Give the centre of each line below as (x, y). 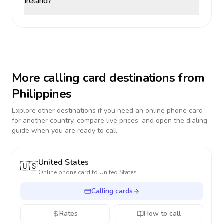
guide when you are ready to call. (65, 131)
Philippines (42, 94)
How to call (162, 214)
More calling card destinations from (108, 78)
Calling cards (112, 191)
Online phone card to (69, 172)
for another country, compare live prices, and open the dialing (110, 121)
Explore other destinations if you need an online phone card (107, 111)
